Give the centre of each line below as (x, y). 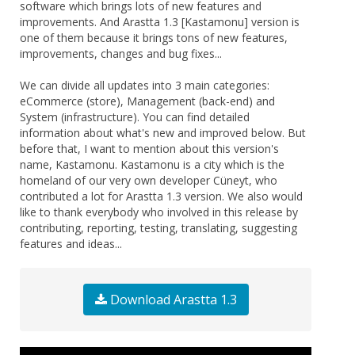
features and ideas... (71, 243)
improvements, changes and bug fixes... (121, 53)
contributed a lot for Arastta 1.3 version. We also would (161, 196)
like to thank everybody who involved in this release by (159, 212)
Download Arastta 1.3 (172, 299)
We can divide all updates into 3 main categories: (145, 85)
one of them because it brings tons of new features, (154, 37)
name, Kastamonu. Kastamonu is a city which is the (152, 164)
